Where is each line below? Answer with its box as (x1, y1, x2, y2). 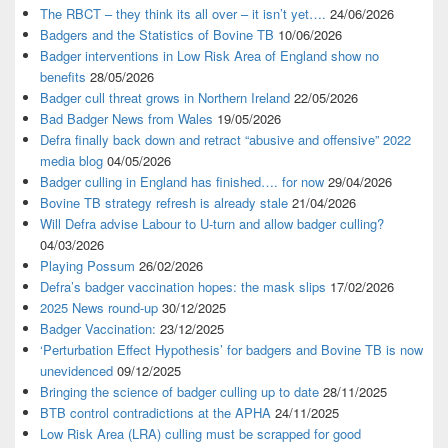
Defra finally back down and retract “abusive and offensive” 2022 (40, 130, 411, 150)
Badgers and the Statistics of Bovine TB (40, 25, 274, 45)
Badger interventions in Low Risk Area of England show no (40, 46, 379, 66)
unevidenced (40, 361, 113, 381)
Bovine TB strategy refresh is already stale (40, 193, 288, 213)
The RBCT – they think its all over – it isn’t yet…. (40, 4, 326, 24)
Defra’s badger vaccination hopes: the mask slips (40, 277, 326, 297)
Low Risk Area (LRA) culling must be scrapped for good (40, 424, 361, 444)
